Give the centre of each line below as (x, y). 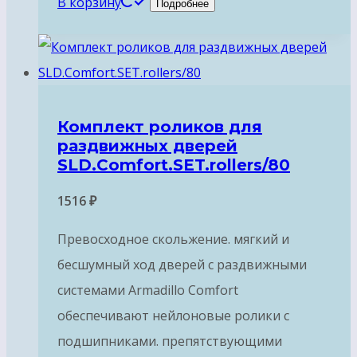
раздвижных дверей (147, 146)
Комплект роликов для (160, 127)
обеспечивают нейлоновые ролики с (173, 316)
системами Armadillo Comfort (148, 290)
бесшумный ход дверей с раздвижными (182, 265)
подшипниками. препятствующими (170, 341)
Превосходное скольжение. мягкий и (173, 239)
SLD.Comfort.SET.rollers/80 (174, 165)
